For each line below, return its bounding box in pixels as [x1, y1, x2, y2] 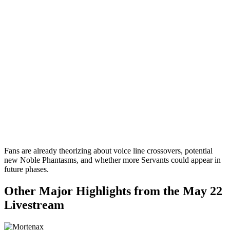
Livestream [4, 198, 64, 212]
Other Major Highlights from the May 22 [4, 184, 222, 198]
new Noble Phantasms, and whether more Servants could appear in [4, 156, 221, 165]
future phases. [4, 165, 49, 174]
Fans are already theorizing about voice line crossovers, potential [4, 146, 213, 156]
